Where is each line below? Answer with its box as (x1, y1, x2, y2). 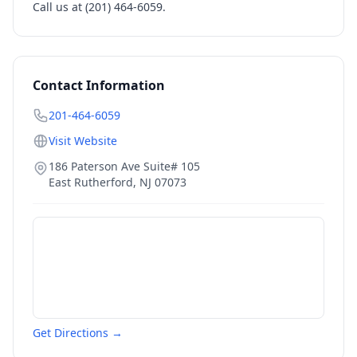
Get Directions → (33, 325, 123, 340)
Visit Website (49, 133, 117, 148)
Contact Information (33, 76, 165, 94)
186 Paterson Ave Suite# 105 (49, 159, 200, 174)
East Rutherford (49, 175, 133, 190)
